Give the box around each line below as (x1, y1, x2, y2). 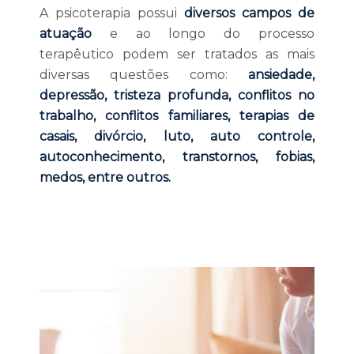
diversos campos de (184, 6, 314, 21)
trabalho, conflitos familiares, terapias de (40, 108, 314, 123)
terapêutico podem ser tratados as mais (40, 47, 314, 62)
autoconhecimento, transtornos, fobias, (40, 149, 314, 164)
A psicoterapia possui (40, 6, 184, 21)
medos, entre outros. (40, 170, 171, 185)
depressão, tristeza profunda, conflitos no (40, 88, 314, 103)
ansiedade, (248, 67, 314, 82)
